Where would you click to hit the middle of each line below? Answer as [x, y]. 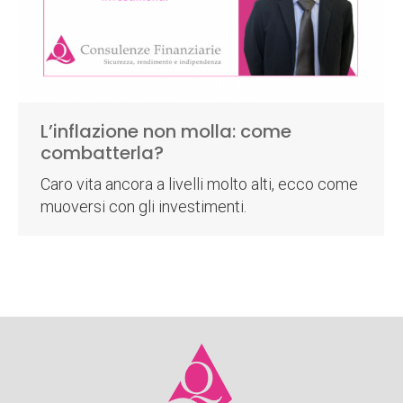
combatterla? [102, 153]
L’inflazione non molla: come [166, 132]
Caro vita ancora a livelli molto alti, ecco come [199, 184]
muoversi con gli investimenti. [143, 207]
